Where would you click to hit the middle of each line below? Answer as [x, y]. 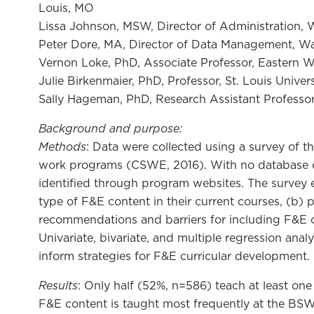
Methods [62, 146]
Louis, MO [66, 8]
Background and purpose [109, 128]
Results [58, 285]
